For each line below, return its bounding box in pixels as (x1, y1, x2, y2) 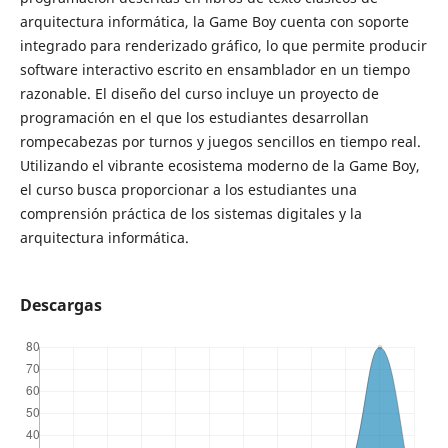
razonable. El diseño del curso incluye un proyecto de (19, 84, 379, 104)
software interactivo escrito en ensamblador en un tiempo (19, 60, 410, 80)
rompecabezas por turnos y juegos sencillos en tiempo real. (19, 132, 421, 152)
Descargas (19, 294, 102, 317)
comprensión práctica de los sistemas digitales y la (19, 204, 362, 224)
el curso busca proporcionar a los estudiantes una (19, 180, 357, 200)
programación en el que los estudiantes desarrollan (19, 108, 369, 128)
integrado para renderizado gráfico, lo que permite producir (19, 36, 427, 56)
